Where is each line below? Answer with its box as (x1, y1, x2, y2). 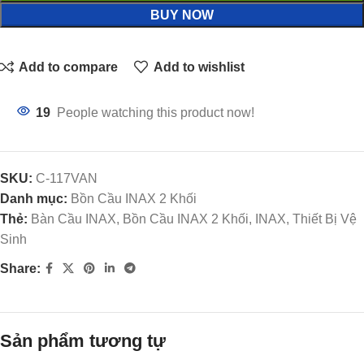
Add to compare (19, 59, 119, 74)
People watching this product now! (57, 106, 254, 119)
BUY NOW (150, 8, 214, 22)
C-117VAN (36, 171, 97, 185)
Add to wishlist (153, 59, 245, 74)
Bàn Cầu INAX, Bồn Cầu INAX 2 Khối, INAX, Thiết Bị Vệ (31, 212, 357, 226)
